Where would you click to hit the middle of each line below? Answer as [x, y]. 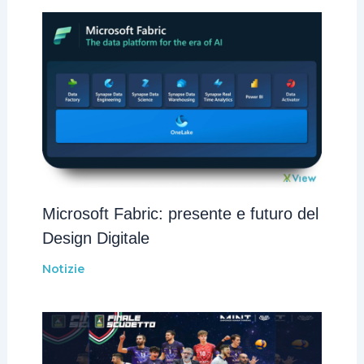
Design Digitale [95, 238]
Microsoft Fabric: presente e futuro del [180, 213]
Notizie [63, 269]
